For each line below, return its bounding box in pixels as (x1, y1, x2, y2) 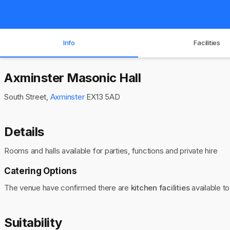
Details (4, 124, 44, 139)
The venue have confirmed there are (4, 183, 131, 193)
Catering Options (4, 166, 77, 176)
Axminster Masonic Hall (4, 70, 141, 85)
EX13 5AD (84, 92, 120, 102)
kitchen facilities (130, 183, 190, 193)
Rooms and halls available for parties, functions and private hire (4, 146, 218, 156)
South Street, (4, 92, 50, 102)
